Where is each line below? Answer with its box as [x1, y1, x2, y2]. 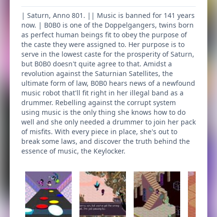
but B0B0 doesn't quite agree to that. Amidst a [21, 59, 172, 68]
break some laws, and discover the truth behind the [21, 137, 190, 146]
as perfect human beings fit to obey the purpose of [21, 30, 187, 39]
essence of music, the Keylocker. [21, 146, 125, 155]
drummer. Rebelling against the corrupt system [21, 98, 176, 107]
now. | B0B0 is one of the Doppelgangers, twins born [21, 20, 194, 30]
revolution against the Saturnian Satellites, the [21, 69, 173, 78]
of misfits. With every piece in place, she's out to [21, 127, 177, 136]
